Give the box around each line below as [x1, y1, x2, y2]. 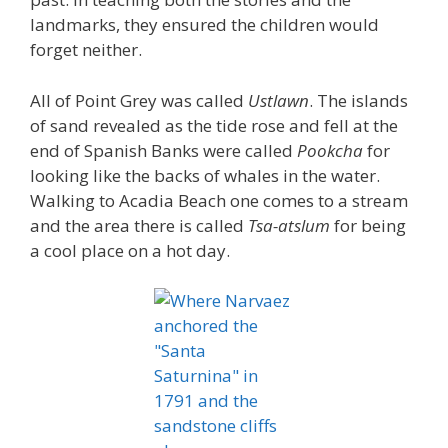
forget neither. [30, 38, 142, 61]
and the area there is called [30, 213, 248, 237]
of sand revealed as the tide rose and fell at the [30, 113, 398, 137]
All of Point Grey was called [30, 88, 248, 112]
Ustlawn [248, 88, 309, 112]
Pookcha [297, 138, 363, 162]
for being [330, 213, 406, 237]
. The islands [309, 88, 408, 112]
